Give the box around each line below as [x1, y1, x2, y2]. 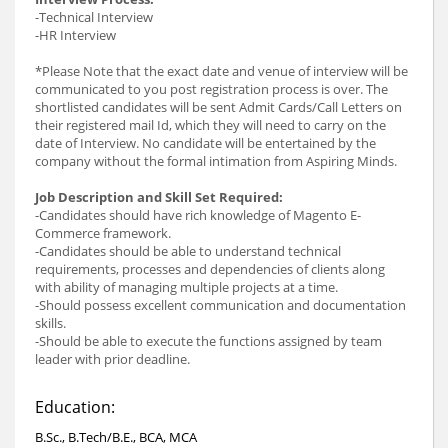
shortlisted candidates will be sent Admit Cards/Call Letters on [35, 97, 402, 116]
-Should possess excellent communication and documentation [35, 295, 406, 314]
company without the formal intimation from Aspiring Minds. [35, 151, 397, 170]
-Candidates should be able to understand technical [35, 241, 341, 260]
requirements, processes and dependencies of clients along [35, 259, 385, 278]
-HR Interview [35, 25, 116, 44]
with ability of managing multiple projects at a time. [35, 277, 338, 296]
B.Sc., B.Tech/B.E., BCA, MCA [35, 427, 197, 446]
